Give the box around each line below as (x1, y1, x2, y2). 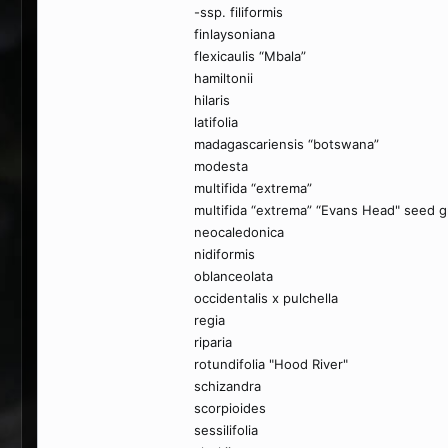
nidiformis (194, 246, 255, 262)
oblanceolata (194, 268, 273, 284)
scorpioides (194, 400, 266, 416)
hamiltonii (194, 70, 253, 86)
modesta (194, 158, 248, 174)
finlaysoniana (194, 26, 275, 42)
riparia (194, 334, 232, 350)
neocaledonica (194, 224, 284, 240)
